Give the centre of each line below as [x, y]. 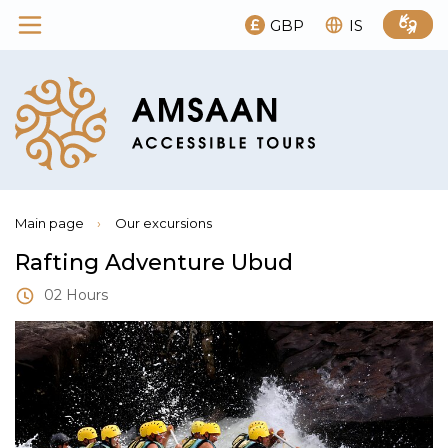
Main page [49, 222]
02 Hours [74, 294]
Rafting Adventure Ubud [154, 262]
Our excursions [163, 222]
